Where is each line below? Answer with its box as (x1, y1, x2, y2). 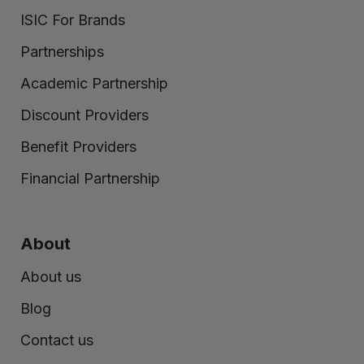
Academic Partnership (20, 74, 168, 92)
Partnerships (20, 42, 104, 60)
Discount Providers (20, 106, 149, 123)
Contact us (20, 331, 93, 349)
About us (20, 267, 81, 285)
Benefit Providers (20, 137, 136, 155)
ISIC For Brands (20, 11, 125, 28)
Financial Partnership (20, 169, 160, 187)
